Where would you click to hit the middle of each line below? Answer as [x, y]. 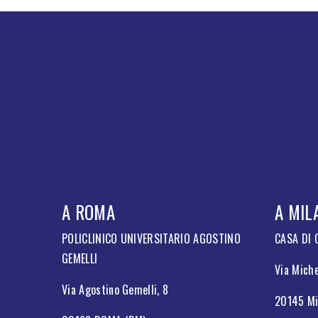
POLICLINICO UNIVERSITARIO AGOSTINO [151, 238]
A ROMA [88, 212]
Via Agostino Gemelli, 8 [115, 289]
